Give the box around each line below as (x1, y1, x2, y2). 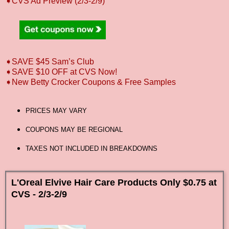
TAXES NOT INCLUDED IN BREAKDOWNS (25, 144, 157, 152)
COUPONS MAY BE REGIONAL (25, 126, 123, 134)
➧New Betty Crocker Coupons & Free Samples (5, 78, 176, 87)
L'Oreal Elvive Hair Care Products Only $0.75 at (11, 177, 217, 188)
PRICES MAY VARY (25, 107, 87, 115)
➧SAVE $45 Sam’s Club (5, 57, 94, 66)
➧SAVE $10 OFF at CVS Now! (5, 67, 117, 77)
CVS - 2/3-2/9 (11, 189, 67, 199)
